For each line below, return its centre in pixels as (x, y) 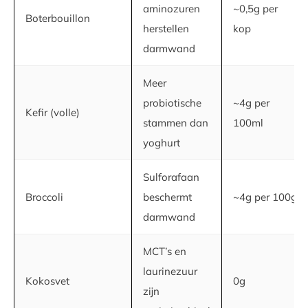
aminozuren (172, 9)
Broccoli (44, 197)
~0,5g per (255, 9)
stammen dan (176, 123)
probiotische (172, 103)
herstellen (166, 29)
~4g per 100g (265, 197)
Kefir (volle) (53, 113)
